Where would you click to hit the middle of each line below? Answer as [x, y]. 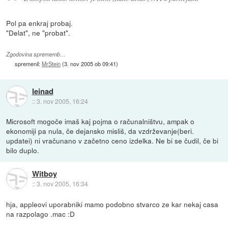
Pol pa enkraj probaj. [40, 23]
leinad [42, 91]
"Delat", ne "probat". [38, 33]
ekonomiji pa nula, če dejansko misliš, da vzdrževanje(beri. [100, 131]
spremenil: [28, 63]
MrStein [51, 63]
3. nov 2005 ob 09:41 [90, 63]
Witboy [44, 173]
